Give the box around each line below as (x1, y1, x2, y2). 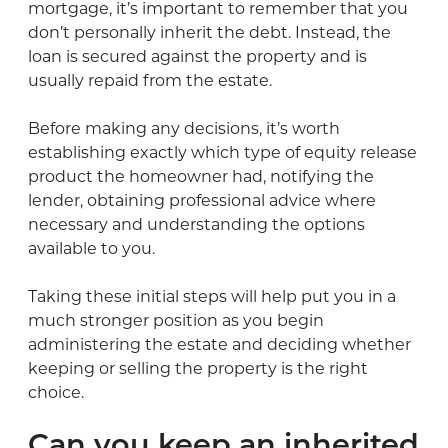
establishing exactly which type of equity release (28, 142, 417, 162)
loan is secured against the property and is (28, 46, 367, 66)
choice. (28, 382, 84, 402)
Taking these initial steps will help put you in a (28, 286, 396, 306)
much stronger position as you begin (28, 310, 324, 330)
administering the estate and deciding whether (28, 334, 411, 354)
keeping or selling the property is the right (28, 358, 368, 378)
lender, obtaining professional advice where (28, 190, 376, 210)
